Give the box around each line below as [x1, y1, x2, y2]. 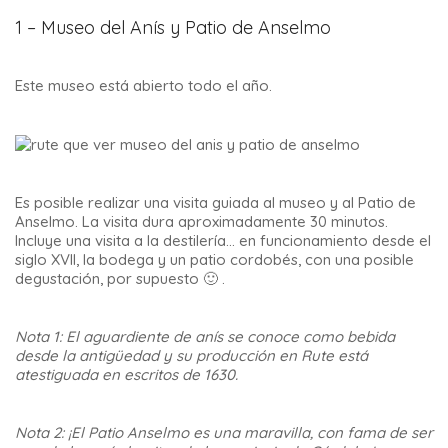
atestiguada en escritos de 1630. [15, 365, 238, 385]
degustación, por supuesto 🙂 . [15, 269, 225, 289]
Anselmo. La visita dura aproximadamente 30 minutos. [15, 212, 388, 232]
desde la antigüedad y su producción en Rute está [15, 346, 368, 366]
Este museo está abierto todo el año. [15, 75, 272, 95]
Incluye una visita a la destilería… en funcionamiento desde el [15, 231, 431, 251]
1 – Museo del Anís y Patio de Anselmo [15, 15, 331, 39]
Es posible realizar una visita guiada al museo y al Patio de [15, 193, 416, 213]
